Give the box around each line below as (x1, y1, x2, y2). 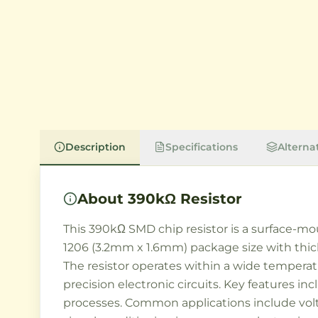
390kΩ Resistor (128, 190, 242, 207)
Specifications (165, 141, 238, 153)
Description (65, 141, 126, 153)
